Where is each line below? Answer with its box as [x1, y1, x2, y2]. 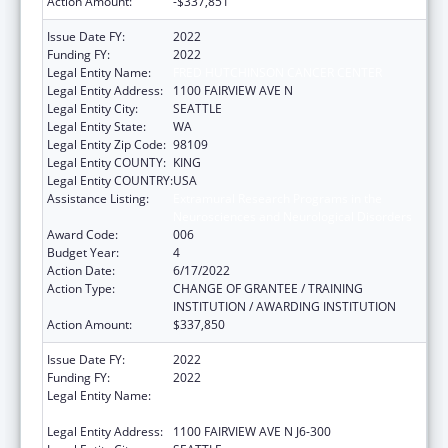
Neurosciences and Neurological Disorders [173, 207, 412, 225]
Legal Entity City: [47, 99, 138, 117]
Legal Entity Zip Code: [47, 135, 166, 153]
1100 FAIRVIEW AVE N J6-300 [173, 422, 331, 440]
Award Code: [47, 225, 118, 243]
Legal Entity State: [47, 117, 146, 135]
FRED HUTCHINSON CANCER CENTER [173, 63, 382, 81]
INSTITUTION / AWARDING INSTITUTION [173, 297, 396, 315]
